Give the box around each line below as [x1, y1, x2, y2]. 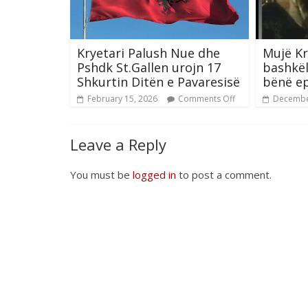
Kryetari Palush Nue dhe [77, 44, 220, 61]
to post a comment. [176, 167, 272, 181]
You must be [70, 167, 133, 181]
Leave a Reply [70, 133, 166, 155]
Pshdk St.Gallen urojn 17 [77, 58, 221, 76]
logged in [133, 167, 176, 181]
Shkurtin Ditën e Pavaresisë [77, 73, 240, 90]
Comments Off [178, 92, 235, 104]
